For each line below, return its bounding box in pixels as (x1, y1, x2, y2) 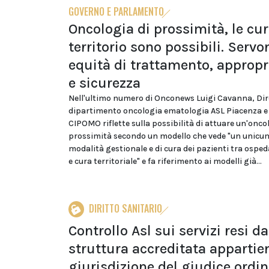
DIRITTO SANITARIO (89, 201, 162, 216)
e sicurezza (68, 74, 141, 91)
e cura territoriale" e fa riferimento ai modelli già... (68, 156, 262, 166)
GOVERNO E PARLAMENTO (68, 4, 164, 19)
